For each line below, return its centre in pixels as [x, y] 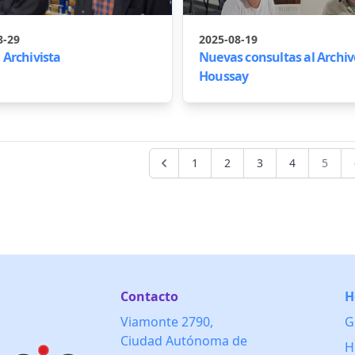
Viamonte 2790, [167, 322]
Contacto [149, 296]
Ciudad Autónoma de [184, 341]
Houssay [224, 76]
